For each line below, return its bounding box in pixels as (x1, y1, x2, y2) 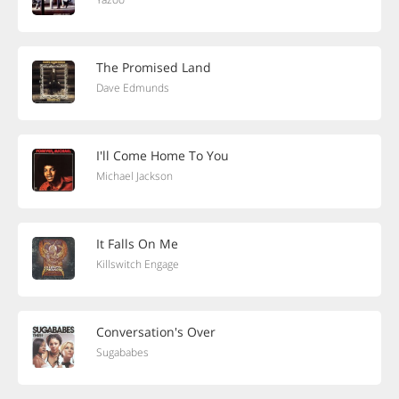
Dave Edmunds (96, 80, 169, 95)
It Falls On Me (96, 235, 178, 252)
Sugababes (96, 345, 149, 360)
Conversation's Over (96, 323, 216, 340)
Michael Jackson (96, 168, 173, 183)
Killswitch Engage (96, 256, 179, 272)
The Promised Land (96, 59, 211, 76)
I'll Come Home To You (96, 147, 229, 164)
